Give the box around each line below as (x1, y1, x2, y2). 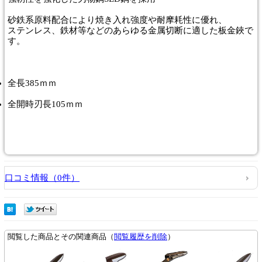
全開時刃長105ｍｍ (8, 99, 83, 109)
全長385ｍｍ (8, 78, 57, 88)
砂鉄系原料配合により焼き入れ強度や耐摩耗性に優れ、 (8, 15, 227, 25)
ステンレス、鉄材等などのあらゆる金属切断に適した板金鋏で (8, 25, 253, 35)
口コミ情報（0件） (5, 173, 80, 182)
